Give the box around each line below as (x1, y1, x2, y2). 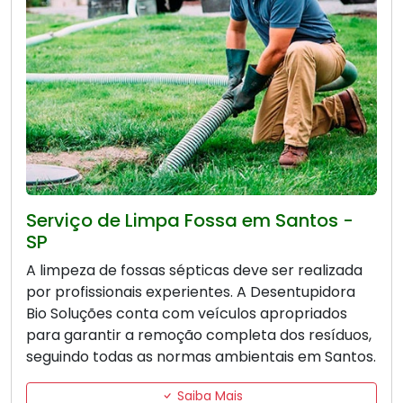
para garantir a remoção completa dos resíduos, (26, 325, 372, 346)
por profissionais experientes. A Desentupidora (26, 282, 355, 303)
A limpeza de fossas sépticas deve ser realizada (26, 260, 363, 282)
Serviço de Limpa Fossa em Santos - (26, 208, 354, 234)
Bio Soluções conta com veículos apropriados (26, 303, 347, 325)
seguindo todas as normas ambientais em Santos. (26, 346, 376, 368)
